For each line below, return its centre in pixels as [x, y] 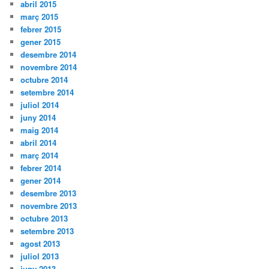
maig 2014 [40, 130]
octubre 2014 [44, 80]
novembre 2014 [49, 67]
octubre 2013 [44, 219]
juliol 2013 [40, 256]
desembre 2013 [49, 193]
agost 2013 [41, 244]
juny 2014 [38, 118]
